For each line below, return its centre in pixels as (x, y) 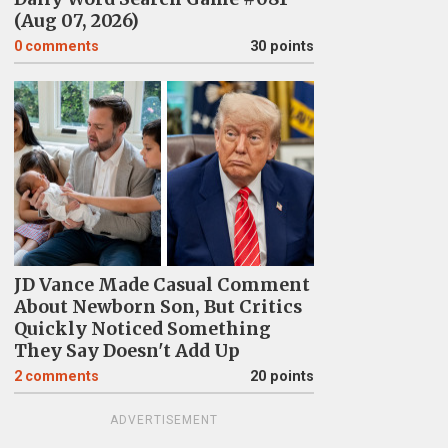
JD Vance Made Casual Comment (161, 284)
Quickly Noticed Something (142, 328)
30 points (281, 46)
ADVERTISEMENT (163, 419)
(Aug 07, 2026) (76, 20)
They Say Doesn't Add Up (126, 350)
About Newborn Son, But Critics (157, 306)
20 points (281, 376)
